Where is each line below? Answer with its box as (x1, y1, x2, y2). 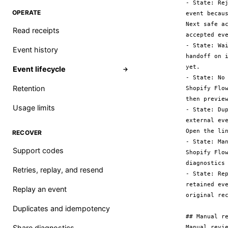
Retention (13, 84, 45, 93)
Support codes (13, 146, 64, 155)
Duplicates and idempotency (13, 204, 110, 213)
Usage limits (13, 103, 55, 112)
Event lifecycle (13, 65, 66, 73)
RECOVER (12, 129, 42, 136)
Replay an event (13, 185, 67, 193)
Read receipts (13, 26, 60, 35)
